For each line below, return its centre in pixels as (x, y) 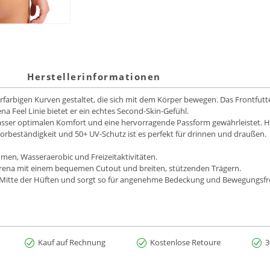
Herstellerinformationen (94, 77)
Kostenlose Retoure (185, 243)
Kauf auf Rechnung (72, 243)
